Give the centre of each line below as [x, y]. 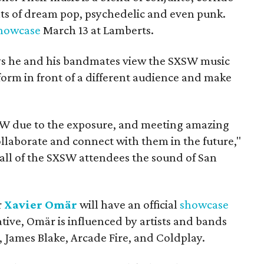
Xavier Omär [41, 204]
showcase [204, 204]
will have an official [130, 204]
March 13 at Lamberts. [97, 30]
